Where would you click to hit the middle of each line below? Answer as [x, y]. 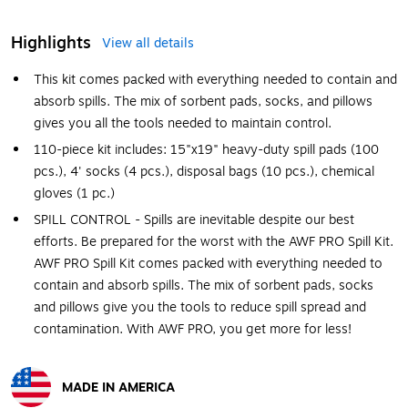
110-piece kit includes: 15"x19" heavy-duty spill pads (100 [206, 150]
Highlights [51, 43]
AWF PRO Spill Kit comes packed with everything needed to [208, 264]
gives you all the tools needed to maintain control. [183, 123]
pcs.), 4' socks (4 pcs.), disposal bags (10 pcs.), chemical [204, 172]
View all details [148, 43]
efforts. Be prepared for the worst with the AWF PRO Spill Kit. [214, 242]
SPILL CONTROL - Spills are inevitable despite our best [194, 220]
